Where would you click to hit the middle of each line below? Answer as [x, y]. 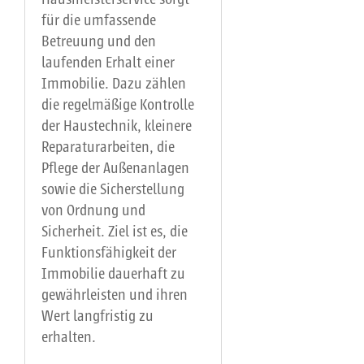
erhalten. [69, 338]
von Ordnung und [94, 211]
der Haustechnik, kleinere [117, 126]
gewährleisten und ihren [115, 295]
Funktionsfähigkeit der [109, 253]
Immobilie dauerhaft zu [114, 274]
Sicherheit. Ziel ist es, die [115, 232]
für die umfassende [99, 21]
